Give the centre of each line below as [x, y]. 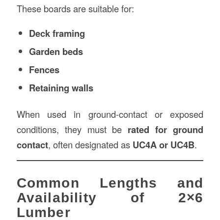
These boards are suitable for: [75, 9]
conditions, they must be [72, 129]
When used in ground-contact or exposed [110, 114]
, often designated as [90, 144]
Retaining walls [61, 88]
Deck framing [57, 33]
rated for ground [166, 129]
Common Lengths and [110, 183]
